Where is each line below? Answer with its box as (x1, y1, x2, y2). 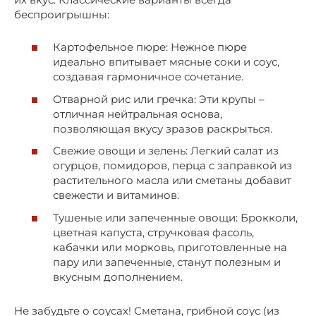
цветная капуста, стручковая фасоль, (53, 225, 254, 239)
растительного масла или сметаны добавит (53, 174, 291, 188)
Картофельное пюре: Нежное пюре (53, 40, 247, 54)
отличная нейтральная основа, (53, 107, 222, 121)
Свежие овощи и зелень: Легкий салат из (53, 144, 279, 158)
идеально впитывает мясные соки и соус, (53, 55, 279, 69)
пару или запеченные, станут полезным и (53, 255, 281, 269)
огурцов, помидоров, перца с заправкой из (53, 159, 292, 173)
